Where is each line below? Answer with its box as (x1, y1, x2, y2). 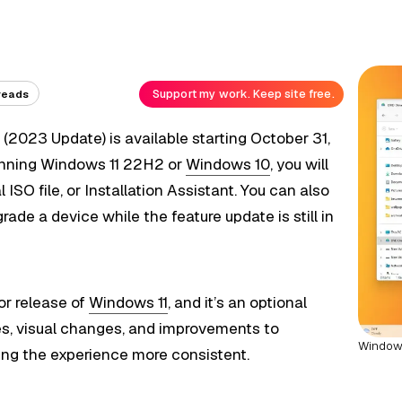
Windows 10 (186, 154, 271, 175)
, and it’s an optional (168, 292, 308, 312)
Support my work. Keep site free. (152, 86, 335, 102)
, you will (270, 154, 329, 175)
